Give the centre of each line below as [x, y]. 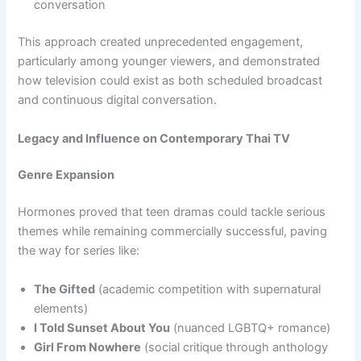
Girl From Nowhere [88, 347]
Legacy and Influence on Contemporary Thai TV [154, 138]
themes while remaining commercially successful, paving [173, 232]
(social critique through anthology [235, 347]
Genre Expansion [66, 175]
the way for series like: [79, 251]
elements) [61, 308]
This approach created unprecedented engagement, [161, 42]
